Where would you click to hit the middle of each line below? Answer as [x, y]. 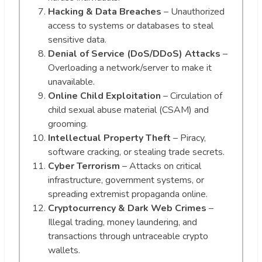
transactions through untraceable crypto [128, 237]
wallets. [64, 251]
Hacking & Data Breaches [105, 12]
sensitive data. [77, 40]
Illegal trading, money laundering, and [123, 223]
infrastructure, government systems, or [126, 180]
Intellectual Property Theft [109, 138]
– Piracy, [188, 138]
